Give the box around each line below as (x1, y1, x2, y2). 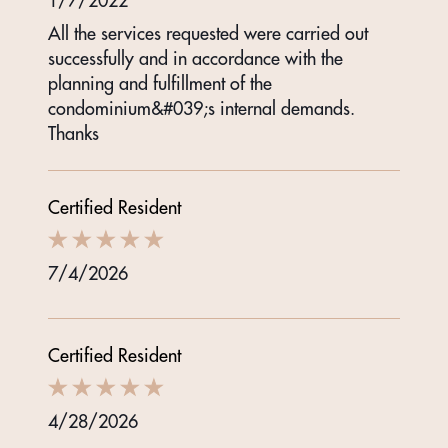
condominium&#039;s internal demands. (48, 97, 355, 121)
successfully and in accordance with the (48, 47, 343, 71)
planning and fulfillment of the (48, 72, 272, 96)
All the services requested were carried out (48, 22, 368, 46)
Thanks (48, 122, 99, 146)
